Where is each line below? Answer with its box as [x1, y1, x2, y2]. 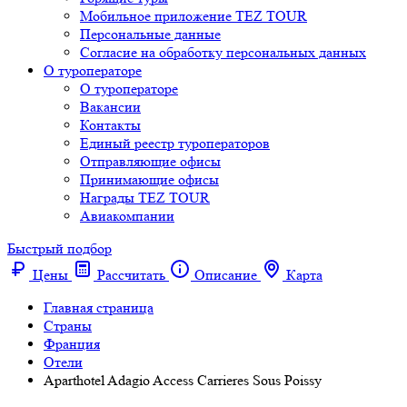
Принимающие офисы [80, 171, 219, 188]
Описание [194, 266, 257, 283]
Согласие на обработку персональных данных [80, 44, 366, 61]
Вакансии [80, 98, 141, 115]
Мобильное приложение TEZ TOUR [80, 7, 307, 25]
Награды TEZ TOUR [80, 189, 210, 206]
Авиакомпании [80, 207, 174, 224]
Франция [44, 335, 100, 352]
